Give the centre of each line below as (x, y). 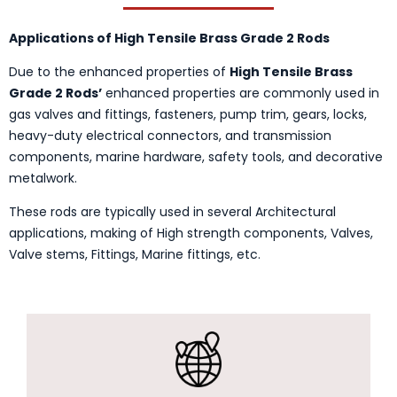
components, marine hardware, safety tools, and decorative (196, 157)
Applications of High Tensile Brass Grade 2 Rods (169, 38)
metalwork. (43, 179)
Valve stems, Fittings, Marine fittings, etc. (135, 255)
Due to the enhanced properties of (119, 72)
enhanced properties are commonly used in (241, 93)
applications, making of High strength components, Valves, (191, 234)
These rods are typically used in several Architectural (172, 212)
